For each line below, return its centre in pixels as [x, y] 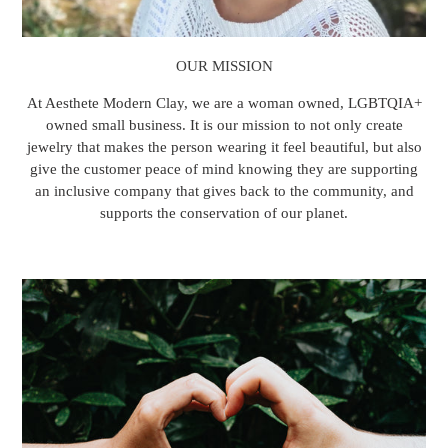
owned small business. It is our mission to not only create [224, 125]
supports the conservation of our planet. [224, 213]
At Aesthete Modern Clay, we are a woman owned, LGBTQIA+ [224, 103]
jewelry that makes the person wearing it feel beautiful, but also [224, 147]
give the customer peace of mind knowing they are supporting [224, 169]
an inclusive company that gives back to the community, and [224, 191]
